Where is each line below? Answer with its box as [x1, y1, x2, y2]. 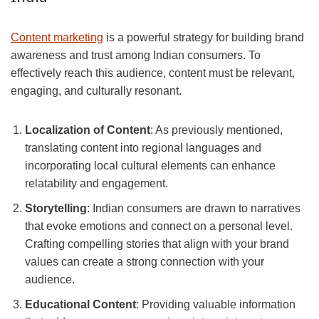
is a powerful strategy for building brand [103, 31, 304, 44]
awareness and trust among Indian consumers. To [11, 49, 261, 62]
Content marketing [11, 31, 103, 44]
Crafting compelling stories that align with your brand [25, 238, 289, 251]
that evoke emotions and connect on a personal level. [25, 220, 293, 233]
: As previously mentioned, [150, 124, 283, 137]
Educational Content [25, 298, 136, 311]
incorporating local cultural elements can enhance [25, 159, 276, 172]
